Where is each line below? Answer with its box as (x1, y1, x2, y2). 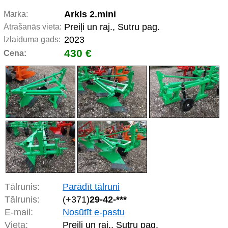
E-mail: (5, 207, 33, 218)
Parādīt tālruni (63, 182, 120, 192)
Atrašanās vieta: (4, 22, 62, 31)
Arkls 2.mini (64, 9, 116, 19)
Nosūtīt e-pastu (63, 207, 125, 218)
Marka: (4, 10, 28, 18)
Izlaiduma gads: (4, 35, 61, 44)
